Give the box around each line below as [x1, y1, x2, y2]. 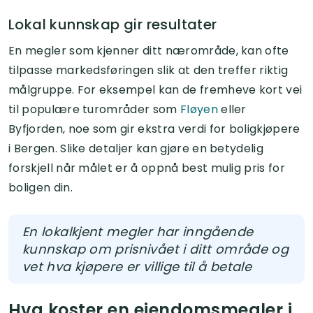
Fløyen [180, 101, 218, 117]
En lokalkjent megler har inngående [22, 222, 254, 240]
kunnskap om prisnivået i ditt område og [22, 240, 289, 258]
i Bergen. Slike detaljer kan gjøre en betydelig [8, 140, 264, 156]
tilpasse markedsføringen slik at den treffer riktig [8, 61, 289, 78]
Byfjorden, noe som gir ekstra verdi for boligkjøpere [8, 120, 300, 137]
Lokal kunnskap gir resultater [8, 14, 217, 34]
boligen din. [8, 179, 73, 196]
